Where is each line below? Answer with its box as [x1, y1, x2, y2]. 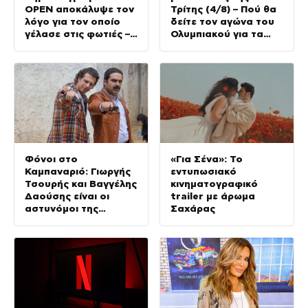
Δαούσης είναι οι [25, 190, 109, 202]
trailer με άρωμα [170, 190, 255, 202]
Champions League [170, 53, 266, 65]
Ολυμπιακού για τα [170, 28, 263, 40]
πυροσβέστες [25, 53, 92, 65]
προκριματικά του [170, 41, 259, 52]
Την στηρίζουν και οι [25, 41, 128, 52]
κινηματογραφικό [170, 178, 258, 190]
